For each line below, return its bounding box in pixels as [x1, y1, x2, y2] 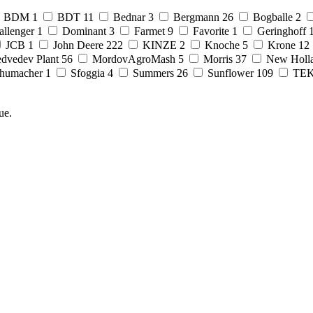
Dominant [62, 24, 106, 37]
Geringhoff [257, 24, 306, 37]
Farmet [134, 24, 165, 37]
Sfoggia [71, 66, 105, 79]
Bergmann [173, 10, 219, 23]
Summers [133, 66, 174, 79]
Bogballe [253, 10, 293, 23]
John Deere [53, 38, 103, 51]
